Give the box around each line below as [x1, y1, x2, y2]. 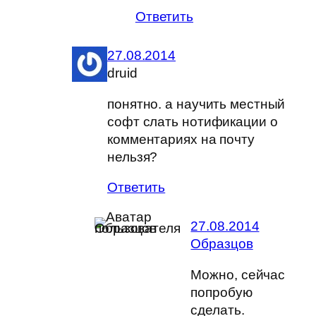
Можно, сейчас [190, 267, 286, 282]
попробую [190, 284, 253, 300]
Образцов [190, 236, 253, 252]
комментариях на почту [107, 131, 255, 147]
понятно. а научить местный [107, 96, 286, 111]
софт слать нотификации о [107, 114, 278, 129]
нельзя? [107, 149, 158, 164]
